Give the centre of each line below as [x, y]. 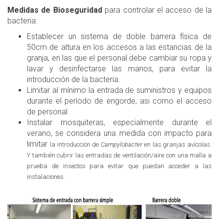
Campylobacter [121, 144]
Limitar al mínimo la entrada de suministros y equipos [119, 90]
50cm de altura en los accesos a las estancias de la [119, 47]
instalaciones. [46, 176]
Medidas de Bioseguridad [56, 10]
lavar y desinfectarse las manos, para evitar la [119, 68]
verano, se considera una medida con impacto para [119, 133]
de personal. [48, 111]
